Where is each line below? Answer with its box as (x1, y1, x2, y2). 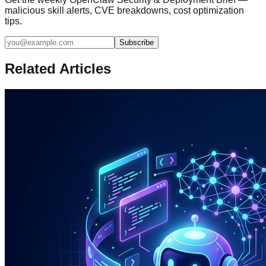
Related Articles (5, 60, 111, 77)
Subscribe (119, 37, 154, 47)
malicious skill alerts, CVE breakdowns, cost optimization (5, 5, 244, 15)
